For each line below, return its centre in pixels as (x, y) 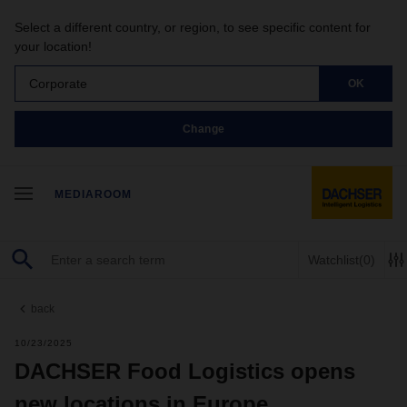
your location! (53, 46)
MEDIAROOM (93, 194)
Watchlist (333, 259)
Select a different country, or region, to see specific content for (193, 27)
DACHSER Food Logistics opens (185, 371)
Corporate (58, 83)
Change (203, 129)
